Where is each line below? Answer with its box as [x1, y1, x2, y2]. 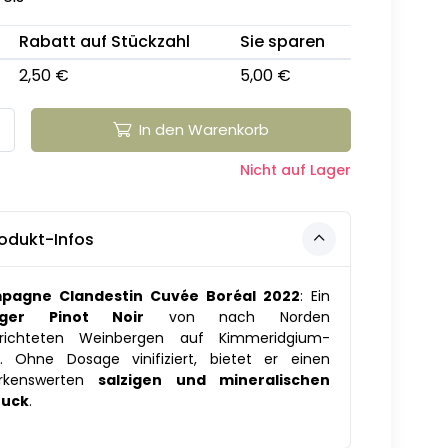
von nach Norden [144, 307, 330, 328]
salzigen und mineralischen [98, 370, 330, 391]
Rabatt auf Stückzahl [18, 29, 190, 53]
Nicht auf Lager [239, 160, 351, 181]
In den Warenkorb [138, 119, 269, 141]
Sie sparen [239, 29, 325, 53]
